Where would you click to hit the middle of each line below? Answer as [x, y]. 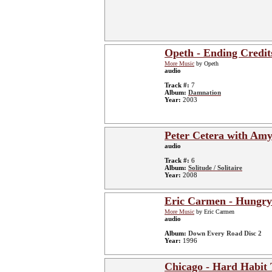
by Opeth [206, 63]
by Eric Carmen [214, 212]
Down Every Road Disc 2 [225, 233]
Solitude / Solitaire [215, 168]
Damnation [205, 92]
